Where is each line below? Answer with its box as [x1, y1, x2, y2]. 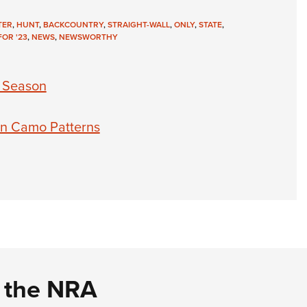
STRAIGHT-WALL [107, 19, 170, 31]
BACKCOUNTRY [42, 19, 103, 31]
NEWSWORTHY [58, 31, 118, 43]
